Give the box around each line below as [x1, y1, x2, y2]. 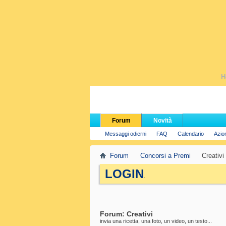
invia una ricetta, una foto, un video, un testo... [100, 218, 212, 224]
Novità [153, 117, 172, 124]
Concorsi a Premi [140, 152, 191, 159]
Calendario [178, 131, 204, 137]
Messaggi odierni [105, 131, 146, 137]
